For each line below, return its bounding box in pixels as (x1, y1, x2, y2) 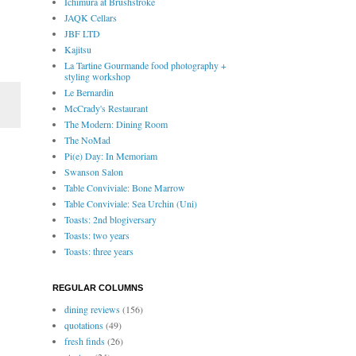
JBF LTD (64, 27, 100, 41)
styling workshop (64, 70, 130, 83)
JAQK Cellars (64, 11, 117, 25)
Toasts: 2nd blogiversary (64, 213, 157, 226)
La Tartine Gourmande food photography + (64, 59, 226, 72)
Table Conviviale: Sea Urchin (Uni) (64, 197, 197, 211)
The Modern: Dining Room (64, 118, 168, 131)
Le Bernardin (64, 86, 114, 99)
